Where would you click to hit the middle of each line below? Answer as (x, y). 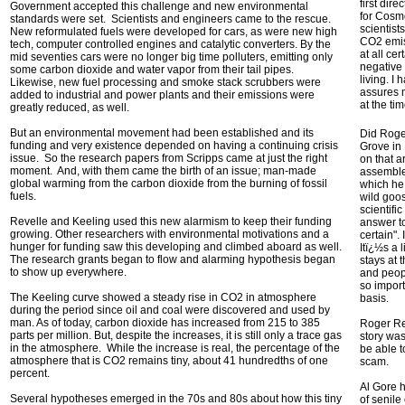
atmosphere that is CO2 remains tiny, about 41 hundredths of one (169, 361)
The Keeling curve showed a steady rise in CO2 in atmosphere (163, 297)
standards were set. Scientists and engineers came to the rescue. (172, 19)
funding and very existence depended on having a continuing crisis (174, 146)
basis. (374, 298)
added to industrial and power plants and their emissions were (162, 95)
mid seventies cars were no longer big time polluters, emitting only (171, 57)
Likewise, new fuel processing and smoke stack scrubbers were (165, 82)
